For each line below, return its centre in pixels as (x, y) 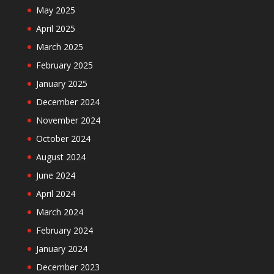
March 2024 (59, 212)
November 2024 (68, 120)
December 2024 (68, 102)
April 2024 (55, 193)
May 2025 (55, 10)
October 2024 (63, 138)
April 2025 (55, 28)
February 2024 (64, 230)
